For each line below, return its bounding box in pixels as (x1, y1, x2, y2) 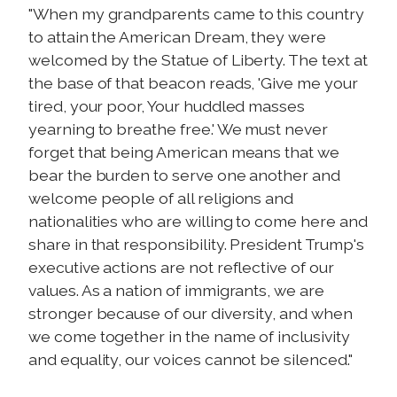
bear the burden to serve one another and (28, 165, 340, 184)
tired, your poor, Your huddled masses (28, 96, 306, 115)
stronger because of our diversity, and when (28, 303, 353, 323)
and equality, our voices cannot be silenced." (28, 349, 353, 369)
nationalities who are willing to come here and (28, 211, 368, 230)
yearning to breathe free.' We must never (28, 119, 328, 138)
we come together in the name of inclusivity (28, 326, 350, 346)
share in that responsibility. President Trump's (28, 234, 364, 253)
